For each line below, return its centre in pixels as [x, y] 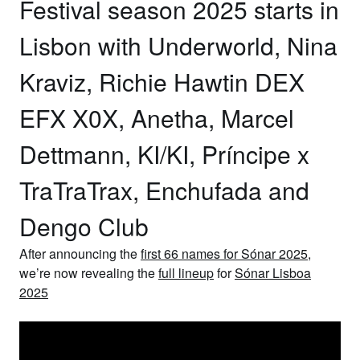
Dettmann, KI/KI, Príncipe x [164, 154]
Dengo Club [84, 226]
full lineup [186, 273]
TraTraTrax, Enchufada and [164, 190]
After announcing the [78, 254]
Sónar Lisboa [273, 273]
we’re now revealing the [89, 273]
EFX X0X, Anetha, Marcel [157, 118]
